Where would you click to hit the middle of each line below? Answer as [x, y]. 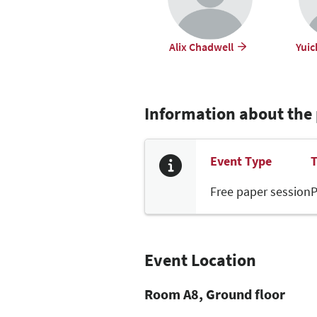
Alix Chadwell [201, 47]
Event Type [241, 161]
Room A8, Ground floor [215, 294]
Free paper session [260, 192]
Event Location [200, 260]
